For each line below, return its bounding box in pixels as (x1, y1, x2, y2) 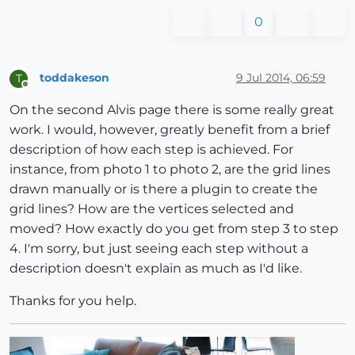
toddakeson (40, 71, 109, 86)
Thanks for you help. (10, 292, 136, 308)
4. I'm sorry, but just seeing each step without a (10, 240, 308, 256)
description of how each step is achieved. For (10, 141, 293, 157)
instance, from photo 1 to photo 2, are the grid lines (10, 161, 330, 177)
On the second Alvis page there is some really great (10, 101, 334, 117)
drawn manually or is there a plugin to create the (10, 181, 318, 197)
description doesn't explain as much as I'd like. (10, 260, 302, 276)
